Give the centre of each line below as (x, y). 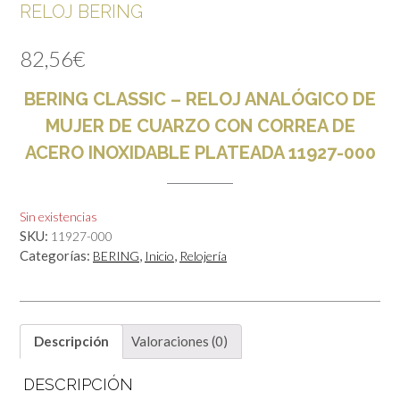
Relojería (203, 255)
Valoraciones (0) (179, 342)
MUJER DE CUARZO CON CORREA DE (200, 125)
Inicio (159, 255)
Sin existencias (58, 216)
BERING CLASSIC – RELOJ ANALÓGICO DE (200, 99)
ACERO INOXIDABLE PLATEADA (154, 152)
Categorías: (56, 255)
